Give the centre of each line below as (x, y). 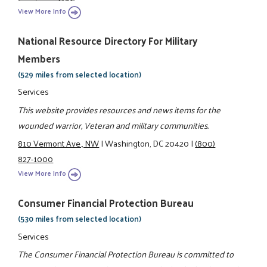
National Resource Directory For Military (108, 41)
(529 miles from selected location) (80, 74)
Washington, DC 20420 (147, 143)
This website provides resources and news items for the (119, 109)
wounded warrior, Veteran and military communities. (114, 125)
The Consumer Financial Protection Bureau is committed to (126, 254)
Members (39, 59)
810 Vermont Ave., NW (59, 143)
